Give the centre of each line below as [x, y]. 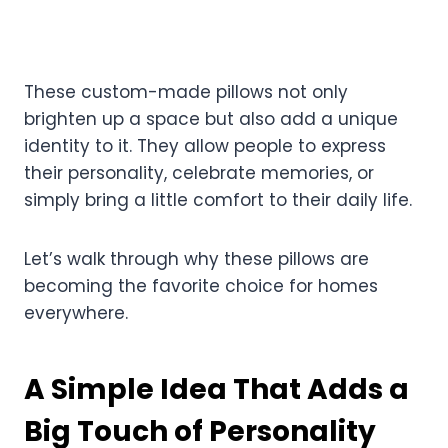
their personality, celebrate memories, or [199, 172]
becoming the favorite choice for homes [201, 285]
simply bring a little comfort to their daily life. [220, 199]
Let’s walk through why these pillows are [196, 258]
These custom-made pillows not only [186, 91]
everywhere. [76, 312]
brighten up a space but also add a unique [211, 118]
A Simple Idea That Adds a [216, 389]
